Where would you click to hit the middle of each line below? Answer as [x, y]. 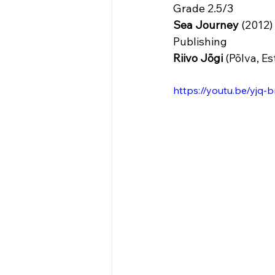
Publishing [201, 42]
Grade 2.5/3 [203, 9]
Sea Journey [206, 25]
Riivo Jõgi [199, 58]
